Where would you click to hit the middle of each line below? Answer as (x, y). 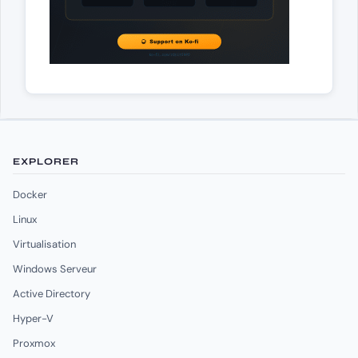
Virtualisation (44, 244)
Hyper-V (33, 318)
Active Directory (52, 293)
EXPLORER (46, 161)
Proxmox (34, 343)
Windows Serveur (55, 268)
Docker (30, 194)
